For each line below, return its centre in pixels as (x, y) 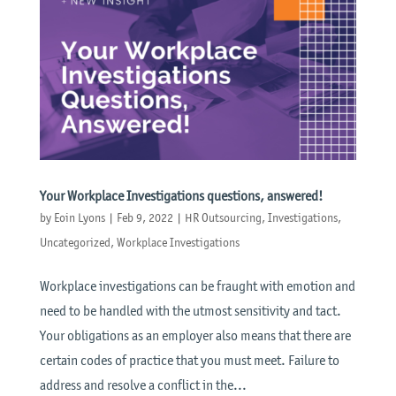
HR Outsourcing (223, 217)
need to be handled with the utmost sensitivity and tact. (190, 310)
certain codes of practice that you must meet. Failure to (189, 360)
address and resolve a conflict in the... (143, 385)
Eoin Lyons (79, 217)
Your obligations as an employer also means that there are (195, 335)
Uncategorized (75, 242)
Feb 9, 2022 (145, 217)
